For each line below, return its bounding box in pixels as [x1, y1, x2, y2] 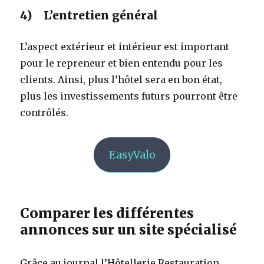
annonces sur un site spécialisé [20, 220, 237, 238]
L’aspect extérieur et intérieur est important [20, 40, 230, 52]
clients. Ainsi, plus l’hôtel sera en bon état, [20, 73, 223, 85]
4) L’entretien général [20, 8, 159, 22]
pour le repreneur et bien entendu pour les [20, 57, 223, 69]
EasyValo [108, 147, 156, 161]
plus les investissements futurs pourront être [20, 90, 238, 102]
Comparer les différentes [20, 204, 194, 222]
